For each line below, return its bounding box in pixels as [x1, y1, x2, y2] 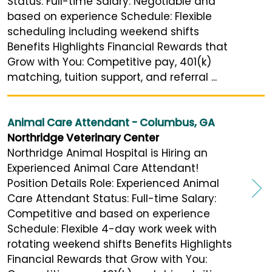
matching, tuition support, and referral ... [7, 70, 217, 85]
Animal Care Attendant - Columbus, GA [7, 115, 215, 131]
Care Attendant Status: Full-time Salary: [7, 191, 216, 206]
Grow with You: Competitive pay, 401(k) [7, 55, 211, 70]
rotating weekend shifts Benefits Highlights [7, 237, 232, 252]
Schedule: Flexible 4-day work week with [7, 222, 217, 237]
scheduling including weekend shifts [7, 24, 199, 39]
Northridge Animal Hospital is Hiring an [7, 146, 208, 161]
